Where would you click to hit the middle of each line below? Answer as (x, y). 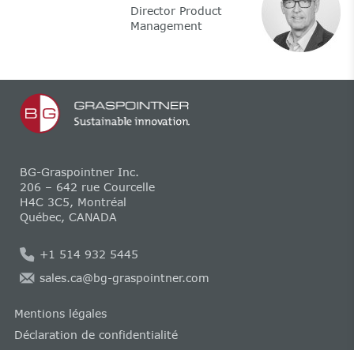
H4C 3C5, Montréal (73, 201)
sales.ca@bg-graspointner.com (124, 278)
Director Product (178, 10)
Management (166, 25)
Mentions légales (60, 313)
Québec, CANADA (68, 217)
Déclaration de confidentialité (96, 335)
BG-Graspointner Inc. (79, 171)
